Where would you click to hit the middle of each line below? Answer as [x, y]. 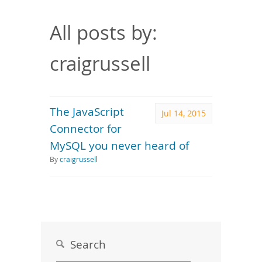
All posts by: [104, 32]
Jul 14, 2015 [184, 113]
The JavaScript [87, 111]
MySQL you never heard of [119, 145]
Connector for [86, 128]
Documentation [40, 25]
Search [85, 244]
